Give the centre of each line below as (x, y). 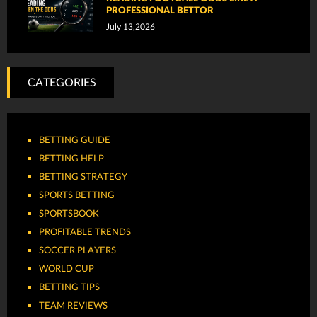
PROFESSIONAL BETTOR (160, 11)
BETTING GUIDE (75, 140)
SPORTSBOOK (69, 214)
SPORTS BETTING (77, 196)
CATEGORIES (62, 83)
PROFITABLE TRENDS (85, 232)
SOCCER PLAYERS (77, 251)
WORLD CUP (67, 269)
